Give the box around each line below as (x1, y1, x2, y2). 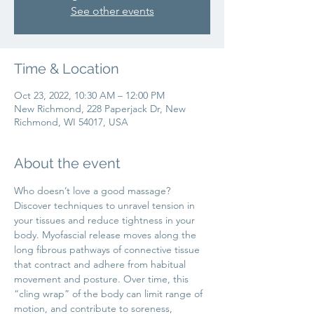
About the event (14, 155, 121, 172)
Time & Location (14, 60, 119, 77)
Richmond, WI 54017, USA (14, 116, 128, 128)
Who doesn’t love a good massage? (14, 184, 170, 197)
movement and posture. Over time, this (14, 273, 191, 285)
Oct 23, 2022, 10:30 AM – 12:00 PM (14, 89, 165, 102)
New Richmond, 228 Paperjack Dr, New (14, 102, 186, 115)
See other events (70, 4, 154, 18)
